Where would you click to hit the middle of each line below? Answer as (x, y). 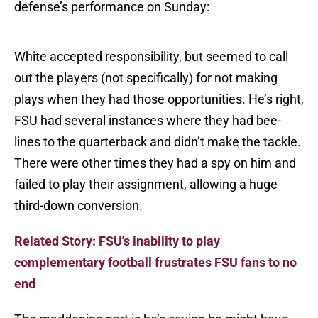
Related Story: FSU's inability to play (117, 241)
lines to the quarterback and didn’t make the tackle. (158, 142)
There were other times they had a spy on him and (155, 163)
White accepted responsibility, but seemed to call (151, 57)
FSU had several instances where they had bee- (148, 121)
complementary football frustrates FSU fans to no (155, 263)
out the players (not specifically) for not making (146, 78)
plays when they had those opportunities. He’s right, (159, 99)
